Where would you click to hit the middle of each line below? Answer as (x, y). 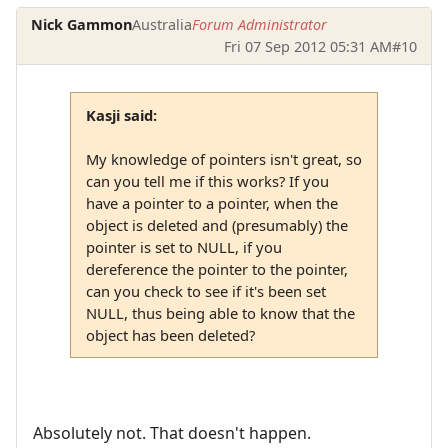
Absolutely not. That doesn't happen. (172, 432)
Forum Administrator (260, 24)
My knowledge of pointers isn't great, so (223, 159)
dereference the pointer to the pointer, (216, 269)
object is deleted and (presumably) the (216, 225)
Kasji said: (121, 115)
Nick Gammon (82, 24)
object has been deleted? (170, 335)
